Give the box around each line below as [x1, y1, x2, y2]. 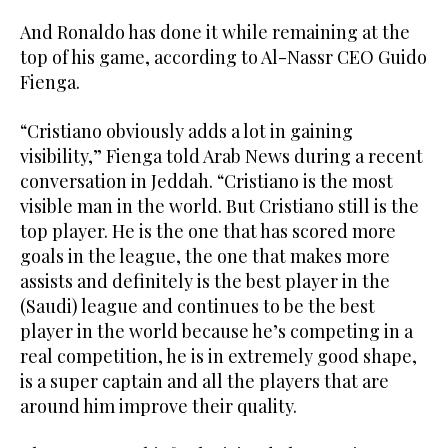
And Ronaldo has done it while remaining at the [20, 19, 410, 44]
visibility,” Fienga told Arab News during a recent [20, 143, 423, 168]
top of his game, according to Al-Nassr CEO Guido [20, 44, 427, 69]
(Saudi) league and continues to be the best [20, 293, 375, 318]
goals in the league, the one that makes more [20, 243, 390, 268]
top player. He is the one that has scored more [20, 218, 396, 243]
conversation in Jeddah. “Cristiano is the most [20, 168, 393, 193]
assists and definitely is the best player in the [20, 268, 390, 293]
